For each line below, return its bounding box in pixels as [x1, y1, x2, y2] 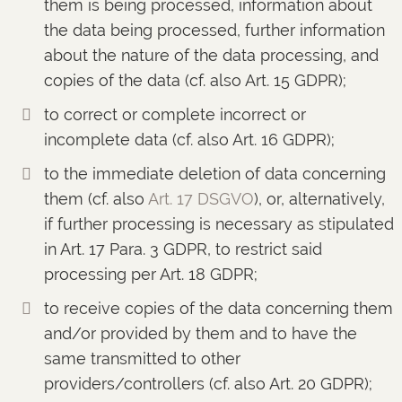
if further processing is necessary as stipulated [43, 214, 394, 233]
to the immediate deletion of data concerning [43, 164, 386, 183]
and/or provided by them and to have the [43, 324, 357, 343]
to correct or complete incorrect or [43, 105, 306, 124]
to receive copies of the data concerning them [43, 299, 393, 318]
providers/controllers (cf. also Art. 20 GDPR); [43, 374, 372, 393]
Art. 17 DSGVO [147, 189, 254, 208]
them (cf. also [43, 189, 148, 208]
